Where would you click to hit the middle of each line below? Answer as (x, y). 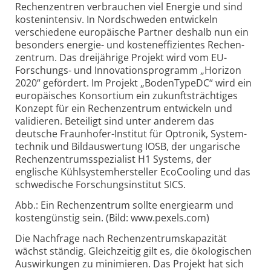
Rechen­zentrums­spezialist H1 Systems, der (113, 159)
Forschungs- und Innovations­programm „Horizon (128, 70)
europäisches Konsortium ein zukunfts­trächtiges (126, 96)
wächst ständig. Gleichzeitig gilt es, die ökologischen (133, 251)
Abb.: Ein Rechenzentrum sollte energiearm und (124, 205)
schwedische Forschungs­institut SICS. (100, 185)
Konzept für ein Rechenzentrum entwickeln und (124, 109)
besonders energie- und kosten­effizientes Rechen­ (130, 45)
